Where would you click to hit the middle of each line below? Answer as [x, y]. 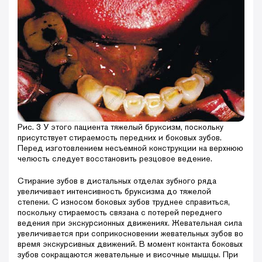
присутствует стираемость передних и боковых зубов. [120, 138]
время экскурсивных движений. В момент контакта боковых [130, 244]
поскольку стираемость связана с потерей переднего [120, 213]
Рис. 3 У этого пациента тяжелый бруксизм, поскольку [120, 127]
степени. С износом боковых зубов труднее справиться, [124, 202]
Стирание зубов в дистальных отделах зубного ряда [117, 181]
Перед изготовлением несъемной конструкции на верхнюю [130, 148]
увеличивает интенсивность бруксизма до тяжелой [114, 192]
